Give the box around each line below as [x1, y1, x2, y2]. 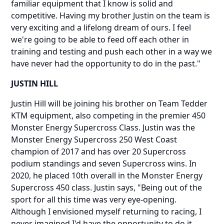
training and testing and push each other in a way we [11, 45, 212, 57]
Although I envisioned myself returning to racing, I [11, 205, 202, 217]
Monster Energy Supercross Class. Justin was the [11, 121, 195, 133]
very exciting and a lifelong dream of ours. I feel [11, 21, 191, 33]
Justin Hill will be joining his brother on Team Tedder [11, 97, 208, 109]
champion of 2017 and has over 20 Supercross [11, 145, 186, 157]
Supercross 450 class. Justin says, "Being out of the [11, 181, 202, 193]
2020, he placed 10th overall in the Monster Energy [11, 169, 203, 181]
